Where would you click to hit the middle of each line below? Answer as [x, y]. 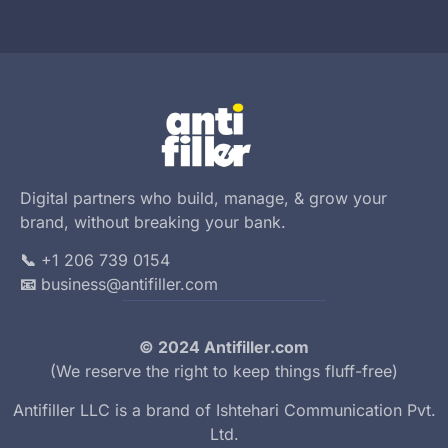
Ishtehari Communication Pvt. [325, 409]
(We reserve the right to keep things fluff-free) [224, 371]
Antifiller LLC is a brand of [114, 409]
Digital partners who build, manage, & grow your [203, 197]
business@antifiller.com [129, 284]
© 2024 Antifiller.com [224, 347]
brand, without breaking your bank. [153, 221]
